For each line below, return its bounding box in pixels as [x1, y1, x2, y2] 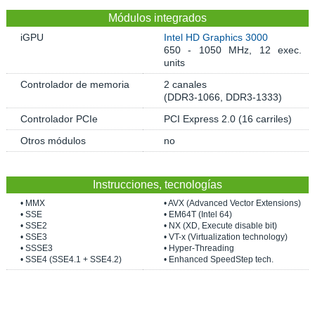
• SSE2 [20, 221, 47, 231]
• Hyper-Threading [163, 243, 234, 253]
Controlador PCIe [20, 113, 98, 124]
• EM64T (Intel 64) [163, 210, 232, 219]
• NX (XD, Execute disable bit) [163, 221, 277, 231]
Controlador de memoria [20, 79, 129, 90]
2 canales [163, 79, 207, 90]
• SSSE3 [20, 243, 53, 253]
